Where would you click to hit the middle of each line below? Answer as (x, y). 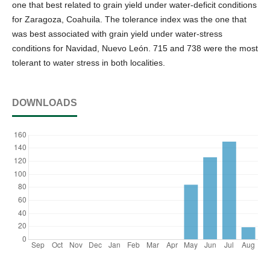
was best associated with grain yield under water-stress (117, 33)
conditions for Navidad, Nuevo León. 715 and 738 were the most (135, 48)
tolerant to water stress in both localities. (89, 62)
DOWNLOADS (45, 102)
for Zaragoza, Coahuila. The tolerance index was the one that (129, 19)
